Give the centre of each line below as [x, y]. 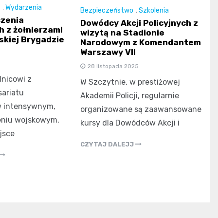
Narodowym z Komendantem [141, 43]
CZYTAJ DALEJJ [108, 145]
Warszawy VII [108, 52]
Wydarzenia [23, 7]
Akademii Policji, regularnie [130, 96]
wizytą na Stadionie [123, 33]
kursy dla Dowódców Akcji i [130, 123]
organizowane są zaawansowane [141, 109]
